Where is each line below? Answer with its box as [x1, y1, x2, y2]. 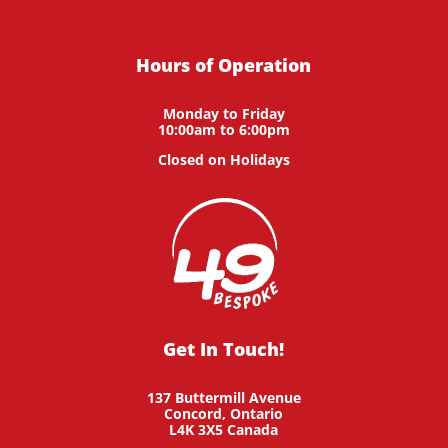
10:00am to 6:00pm [157, 120, 290, 140]
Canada [227, 420, 279, 440]
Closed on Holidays [157, 150, 290, 170]
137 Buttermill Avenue [146, 388, 301, 408]
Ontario [230, 404, 284, 424]
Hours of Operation [136, 53, 312, 78]
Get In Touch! [163, 337, 285, 362]
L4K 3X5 [169, 420, 228, 440]
